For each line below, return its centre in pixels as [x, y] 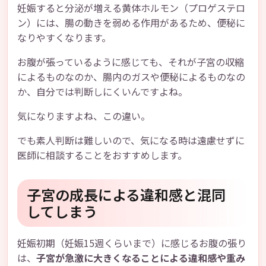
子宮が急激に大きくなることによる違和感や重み [141, 258]
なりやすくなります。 [64, 37]
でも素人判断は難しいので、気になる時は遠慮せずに [131, 140]
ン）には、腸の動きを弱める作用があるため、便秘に [131, 23]
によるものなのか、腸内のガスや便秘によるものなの [131, 77]
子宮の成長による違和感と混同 [126, 194]
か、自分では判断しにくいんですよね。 [102, 91]
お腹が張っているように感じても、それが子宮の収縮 [131, 62]
